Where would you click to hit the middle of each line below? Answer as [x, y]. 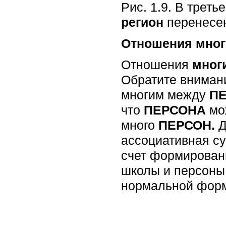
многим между [165, 95]
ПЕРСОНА [175, 110]
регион [142, 22]
